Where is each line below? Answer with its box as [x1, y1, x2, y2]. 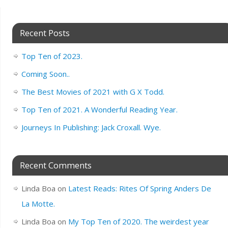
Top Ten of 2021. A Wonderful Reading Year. [21, 104, 178, 115]
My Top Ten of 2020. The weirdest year [68, 216, 209, 226]
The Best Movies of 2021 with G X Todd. [21, 86, 164, 97]
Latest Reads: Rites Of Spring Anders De [68, 183, 211, 193]
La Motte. [21, 198, 55, 209]
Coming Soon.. [21, 68, 70, 79]
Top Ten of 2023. [21, 50, 82, 61]
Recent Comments [19, 159, 92, 171]
